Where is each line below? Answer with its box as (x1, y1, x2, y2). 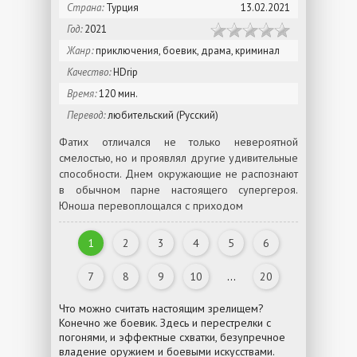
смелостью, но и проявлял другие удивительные (59, 151, 298, 165)
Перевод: (67, 108, 105, 122)
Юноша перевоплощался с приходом (59, 198, 243, 213)
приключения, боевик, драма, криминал (93, 44, 280, 57)
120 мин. (96, 87, 138, 100)
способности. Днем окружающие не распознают (59, 167, 298, 181)
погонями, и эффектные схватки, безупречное (59, 330, 285, 344)
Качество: (67, 65, 111, 79)
